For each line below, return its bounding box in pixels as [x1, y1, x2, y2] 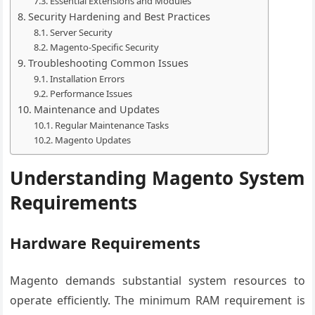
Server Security [49, 26, 112, 39]
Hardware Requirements [10, 232, 201, 253]
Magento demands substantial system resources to [10, 273, 305, 288]
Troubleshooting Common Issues [28, 56, 189, 70]
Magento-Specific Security [49, 41, 159, 53]
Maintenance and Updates [34, 103, 160, 116]
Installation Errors [49, 72, 124, 85]
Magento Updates [54, 134, 131, 146]
